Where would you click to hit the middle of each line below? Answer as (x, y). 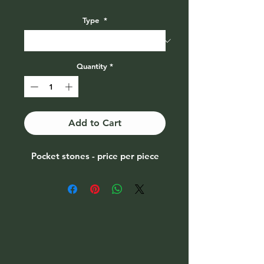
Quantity (92, 66)
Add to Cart (95, 123)
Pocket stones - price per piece (95, 156)
